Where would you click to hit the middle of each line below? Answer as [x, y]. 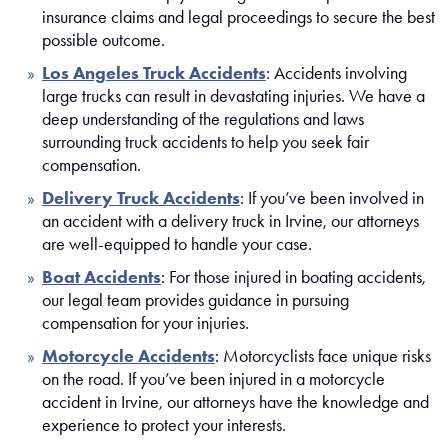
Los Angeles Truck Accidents [154, 72]
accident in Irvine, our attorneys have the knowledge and [235, 401]
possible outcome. [103, 39]
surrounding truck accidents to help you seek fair [205, 141]
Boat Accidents [101, 276]
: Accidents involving [336, 72]
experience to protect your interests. [164, 424]
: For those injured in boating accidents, [293, 276]
